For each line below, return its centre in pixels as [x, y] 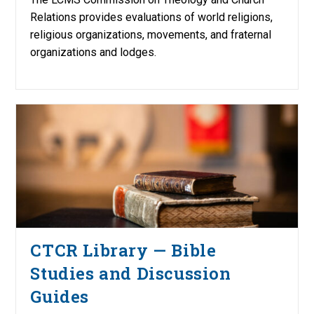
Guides [60, 297]
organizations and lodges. [94, 52]
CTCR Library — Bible [123, 251]
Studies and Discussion [131, 274]
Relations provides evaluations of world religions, [152, 17]
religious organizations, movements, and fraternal [151, 34]
